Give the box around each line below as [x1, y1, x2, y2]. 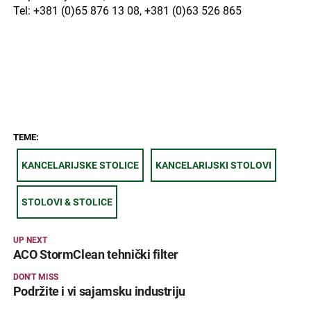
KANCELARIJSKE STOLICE [21, 159, 139, 171]
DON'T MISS [12, 271, 58, 282]
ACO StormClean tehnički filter [12, 247, 179, 262]
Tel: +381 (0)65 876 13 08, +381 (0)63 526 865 [12, 3, 242, 17]
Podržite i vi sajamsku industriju [12, 284, 186, 299]
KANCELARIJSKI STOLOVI [155, 159, 271, 171]
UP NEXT [12, 235, 47, 245]
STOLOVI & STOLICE [21, 196, 112, 208]
